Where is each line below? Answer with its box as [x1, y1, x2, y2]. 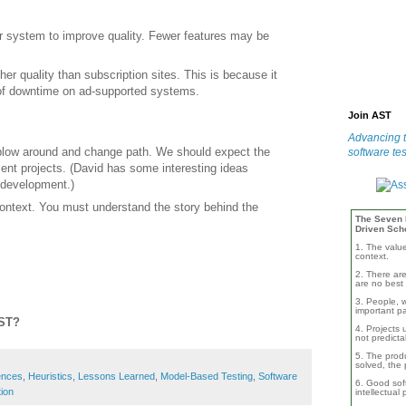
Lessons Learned [78, 371, 155, 382]
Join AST [348, 110, 391, 121]
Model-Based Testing [160, 371, 253, 382]
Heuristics [28, 371, 72, 382]
